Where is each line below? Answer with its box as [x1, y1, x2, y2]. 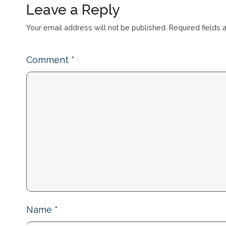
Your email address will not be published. [26, 23, 167, 32]
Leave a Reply [26, 2, 120, 19]
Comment [26, 54, 71, 66]
